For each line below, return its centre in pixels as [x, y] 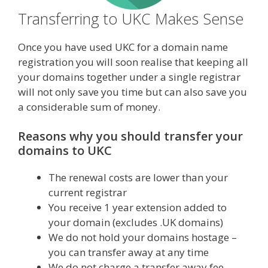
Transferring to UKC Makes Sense [131, 18]
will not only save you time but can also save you [133, 92]
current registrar [88, 193]
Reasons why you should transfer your [130, 136]
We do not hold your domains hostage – [143, 237]
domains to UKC [65, 151]
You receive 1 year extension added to [138, 208]
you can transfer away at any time [129, 252]
